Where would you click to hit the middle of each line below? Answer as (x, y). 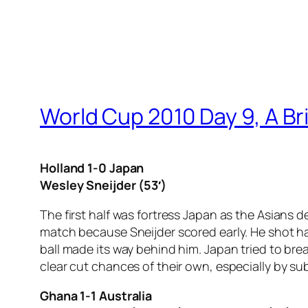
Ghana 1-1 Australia (96, 295)
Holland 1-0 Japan (92, 167)
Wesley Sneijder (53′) (103, 185)
